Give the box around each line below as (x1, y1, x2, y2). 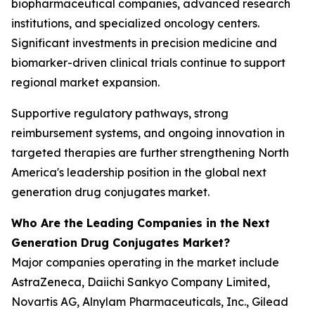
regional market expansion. (11, 75, 160, 89)
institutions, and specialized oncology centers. (11, 16, 259, 30)
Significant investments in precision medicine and (11, 36, 277, 50)
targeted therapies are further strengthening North (11, 146, 289, 160)
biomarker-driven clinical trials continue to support (11, 56, 285, 70)
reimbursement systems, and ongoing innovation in (11, 126, 285, 140)
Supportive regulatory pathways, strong (11, 106, 229, 120)
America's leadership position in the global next (11, 165, 266, 179)
